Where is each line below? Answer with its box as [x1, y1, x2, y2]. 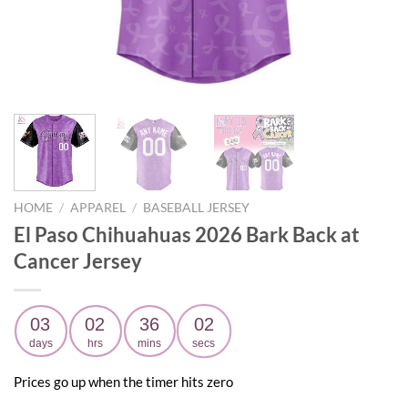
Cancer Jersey [14, 248, 142, 273]
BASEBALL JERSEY [143, 199, 250, 215]
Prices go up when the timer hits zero [14, 373, 233, 391]
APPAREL [70, 199, 127, 215]
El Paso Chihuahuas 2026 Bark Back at [14, 221, 360, 247]
